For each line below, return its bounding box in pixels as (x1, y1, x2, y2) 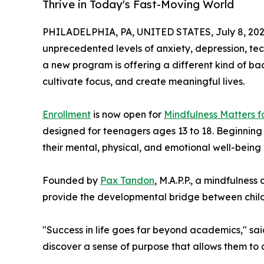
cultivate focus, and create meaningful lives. (42, 75, 245, 88)
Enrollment (42, 108, 91, 121)
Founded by (42, 174, 100, 187)
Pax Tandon (100, 174, 154, 187)
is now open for (91, 108, 164, 121)
